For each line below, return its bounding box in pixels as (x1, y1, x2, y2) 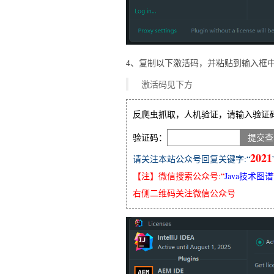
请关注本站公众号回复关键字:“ (133, 152, 250, 165)
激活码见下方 (141, 78, 193, 90)
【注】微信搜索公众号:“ (133, 169, 224, 182)
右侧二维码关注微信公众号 (133, 187, 235, 199)
